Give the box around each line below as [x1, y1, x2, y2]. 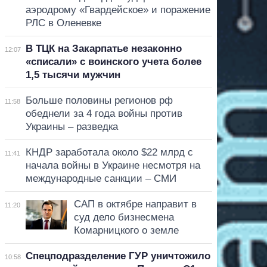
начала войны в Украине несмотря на [25, 159, 200, 171]
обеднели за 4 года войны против [25, 107, 182, 119]
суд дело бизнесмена [73, 211, 174, 223]
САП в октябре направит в [73, 198, 197, 210]
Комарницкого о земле [73, 224, 179, 236]
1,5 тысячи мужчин [25, 69, 120, 80]
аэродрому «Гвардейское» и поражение [25, 4, 210, 15]
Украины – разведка [25, 120, 118, 132]
